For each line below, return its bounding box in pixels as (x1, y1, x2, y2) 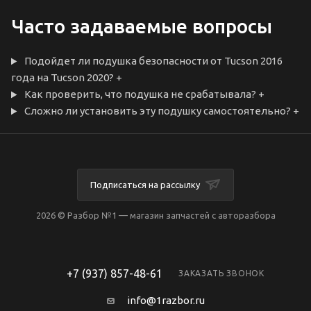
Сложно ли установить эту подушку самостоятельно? (24, 105, 291, 117)
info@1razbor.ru (126, 294, 205, 307)
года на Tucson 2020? (11, 72, 114, 84)
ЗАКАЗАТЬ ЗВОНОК (178, 269, 264, 278)
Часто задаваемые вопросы (11, 15, 272, 37)
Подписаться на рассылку (90, 180, 202, 190)
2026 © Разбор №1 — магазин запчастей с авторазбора (35, 210, 276, 221)
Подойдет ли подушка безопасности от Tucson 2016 (24, 55, 283, 67)
